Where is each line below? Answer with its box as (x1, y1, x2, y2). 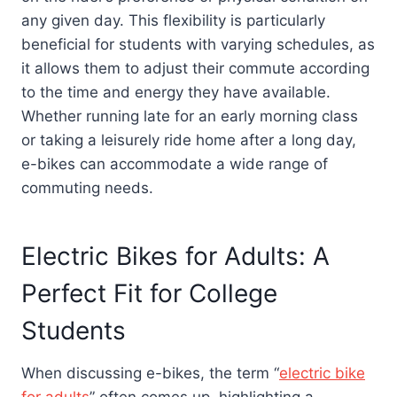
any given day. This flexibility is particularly (21, 12, 325, 30)
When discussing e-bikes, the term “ (21, 364, 279, 383)
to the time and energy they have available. (21, 83, 331, 102)
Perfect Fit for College (21, 278, 277, 309)
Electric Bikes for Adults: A (21, 241, 330, 272)
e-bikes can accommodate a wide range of (21, 155, 328, 174)
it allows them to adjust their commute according (21, 59, 370, 78)
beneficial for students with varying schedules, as (21, 35, 375, 54)
